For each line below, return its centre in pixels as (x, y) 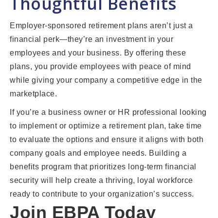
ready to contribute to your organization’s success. (102, 194)
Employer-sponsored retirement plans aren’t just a (101, 26)
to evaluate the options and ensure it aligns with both (107, 140)
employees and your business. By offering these (98, 53)
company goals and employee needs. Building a (98, 153)
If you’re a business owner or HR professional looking (108, 112)
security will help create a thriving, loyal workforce (101, 181)
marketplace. (33, 94)
